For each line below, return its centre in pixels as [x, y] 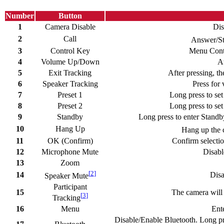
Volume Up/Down [70, 62]
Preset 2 [70, 106]
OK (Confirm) [70, 141]
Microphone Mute [70, 152]
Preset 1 [70, 95]
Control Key [70, 51]
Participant [70, 187]
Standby [70, 117]
